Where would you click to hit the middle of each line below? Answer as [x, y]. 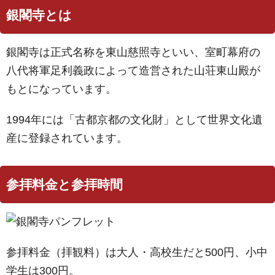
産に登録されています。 [67, 138]
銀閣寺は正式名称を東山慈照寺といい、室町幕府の [133, 52]
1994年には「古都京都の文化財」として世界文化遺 [134, 120]
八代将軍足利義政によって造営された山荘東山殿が [133, 71]
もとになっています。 [61, 89]
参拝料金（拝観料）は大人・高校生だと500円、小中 [137, 252]
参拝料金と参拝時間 [64, 184]
